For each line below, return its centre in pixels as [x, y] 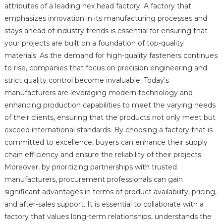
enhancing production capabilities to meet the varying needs [110, 105]
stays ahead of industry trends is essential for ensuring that [106, 31]
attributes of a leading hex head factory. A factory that [98, 6]
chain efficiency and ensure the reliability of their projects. [103, 155]
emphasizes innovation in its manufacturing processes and [106, 19]
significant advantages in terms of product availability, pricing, [110, 192]
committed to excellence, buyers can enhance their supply [106, 142]
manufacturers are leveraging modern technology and [98, 93]
